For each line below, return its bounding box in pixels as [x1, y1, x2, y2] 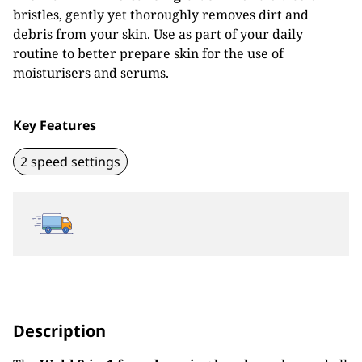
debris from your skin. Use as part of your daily [13, 25, 303, 43]
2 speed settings [20, 153, 120, 170]
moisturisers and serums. [13, 64, 169, 82]
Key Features [13, 116, 96, 134]
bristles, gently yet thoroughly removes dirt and [13, 6, 309, 23]
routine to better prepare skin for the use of [13, 44, 284, 62]
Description [13, 320, 106, 342]
